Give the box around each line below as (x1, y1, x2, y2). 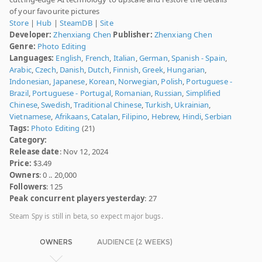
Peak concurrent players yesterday (9, 193, 145, 204)
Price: (9, 158, 32, 169)
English (56, 53, 82, 64)
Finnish (112, 64, 139, 75)
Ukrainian (174, 99, 209, 111)
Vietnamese (9, 111, 51, 122)
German (139, 53, 168, 64)
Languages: (9, 53, 54, 64)
